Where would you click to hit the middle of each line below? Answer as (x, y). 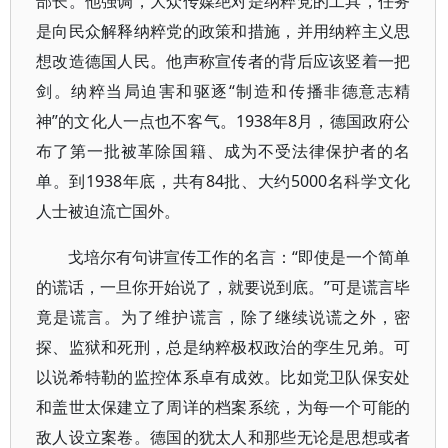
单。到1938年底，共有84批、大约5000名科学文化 (223, 181)
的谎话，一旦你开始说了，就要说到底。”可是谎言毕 (223, 287)
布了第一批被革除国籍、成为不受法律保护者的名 (223, 151)
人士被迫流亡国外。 (108, 211)
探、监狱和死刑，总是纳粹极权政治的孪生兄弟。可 (223, 347)
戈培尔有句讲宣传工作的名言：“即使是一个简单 (239, 257)
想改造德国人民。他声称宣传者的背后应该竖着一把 (223, 61)
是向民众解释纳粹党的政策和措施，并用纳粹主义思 (223, 31)
